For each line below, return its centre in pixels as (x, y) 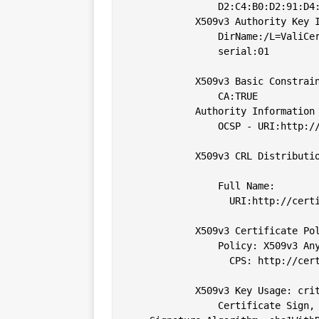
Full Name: (201, 185)
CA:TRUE (192, 96)
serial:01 (198, 51)
